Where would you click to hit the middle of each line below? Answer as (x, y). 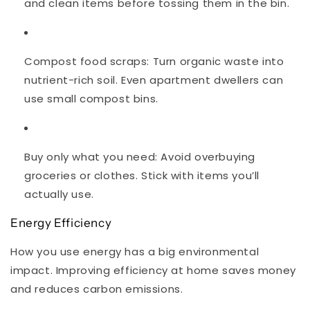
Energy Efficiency (61, 223)
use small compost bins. (91, 99)
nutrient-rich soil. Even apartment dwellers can (154, 80)
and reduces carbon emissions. (97, 289)
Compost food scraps (86, 62)
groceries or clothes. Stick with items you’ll (142, 176)
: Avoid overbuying (206, 157)
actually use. (59, 194)
